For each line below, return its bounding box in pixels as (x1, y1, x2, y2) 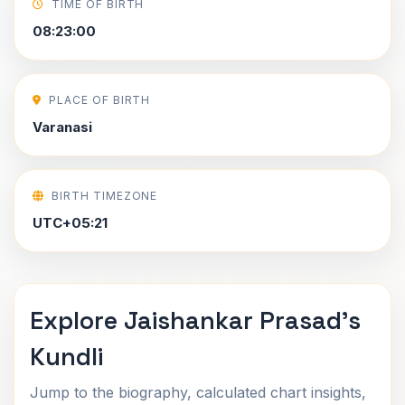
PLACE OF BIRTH (48, 93, 151, 107)
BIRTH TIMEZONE (51, 189, 158, 202)
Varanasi (33, 118, 92, 136)
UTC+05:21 (33, 214, 108, 231)
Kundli (30, 341, 103, 372)
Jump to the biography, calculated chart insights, (30, 383, 366, 401)
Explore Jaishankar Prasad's (30, 305, 361, 336)
